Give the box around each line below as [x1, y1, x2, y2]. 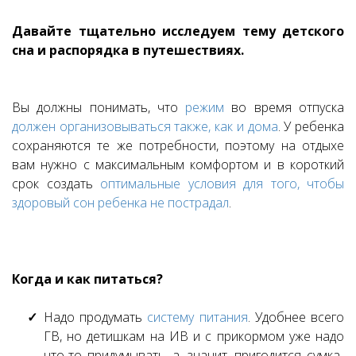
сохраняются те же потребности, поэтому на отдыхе [12, 137, 344, 155]
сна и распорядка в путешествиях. [12, 41, 247, 60]
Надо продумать [44, 308, 148, 327]
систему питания [147, 308, 248, 327]
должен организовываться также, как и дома [12, 118, 278, 136]
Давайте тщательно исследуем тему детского [12, 22, 344, 41]
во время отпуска [224, 99, 345, 117]
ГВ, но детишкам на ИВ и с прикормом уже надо [44, 327, 344, 346]
